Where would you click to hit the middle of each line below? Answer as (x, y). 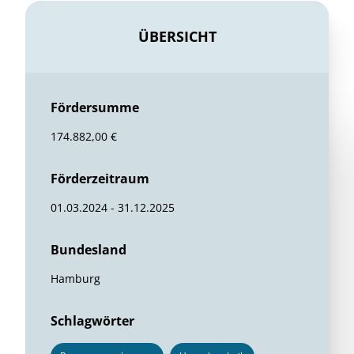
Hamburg (75, 279)
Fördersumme (95, 107)
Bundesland (88, 250)
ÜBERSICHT (177, 36)
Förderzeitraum (100, 179)
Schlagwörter (92, 321)
